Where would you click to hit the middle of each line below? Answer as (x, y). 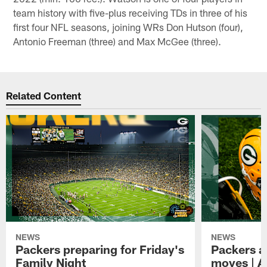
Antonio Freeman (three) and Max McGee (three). (117, 41)
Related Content (44, 96)
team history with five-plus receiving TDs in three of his (131, 12)
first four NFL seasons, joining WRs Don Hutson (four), (128, 27)
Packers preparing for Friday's (100, 249)
